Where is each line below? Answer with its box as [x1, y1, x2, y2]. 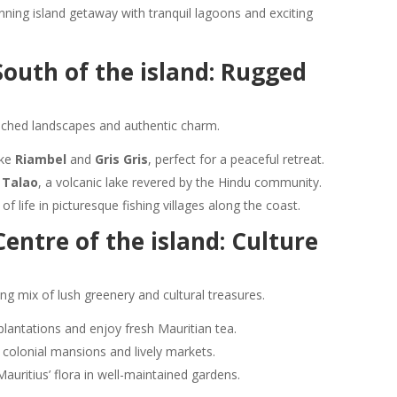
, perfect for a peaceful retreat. [148, 150, 325, 167]
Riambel [15, 150, 67, 167]
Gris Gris [95, 150, 149, 167]
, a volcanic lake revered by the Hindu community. [38, 173, 323, 191]
